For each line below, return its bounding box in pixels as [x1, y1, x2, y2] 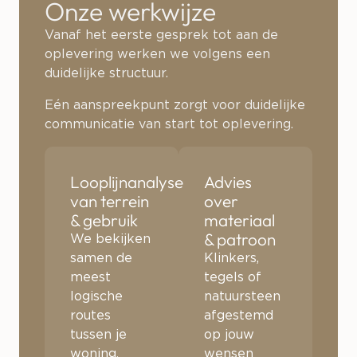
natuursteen [204, 290, 280, 304]
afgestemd [204, 309, 273, 323]
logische [70, 290, 123, 304]
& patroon [204, 229, 276, 250]
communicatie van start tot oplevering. [45, 118, 293, 131]
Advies [204, 171, 252, 193]
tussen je [70, 328, 127, 342]
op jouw [204, 328, 254, 342]
